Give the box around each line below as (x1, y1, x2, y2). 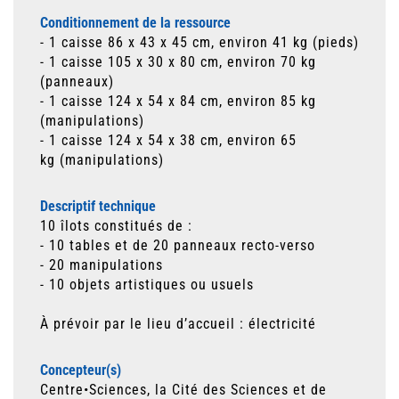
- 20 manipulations (40, 256, 163, 273)
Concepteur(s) (40, 362, 121, 379)
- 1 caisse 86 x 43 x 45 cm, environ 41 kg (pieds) (40, 34, 359, 51)
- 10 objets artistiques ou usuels (40, 276, 254, 293)
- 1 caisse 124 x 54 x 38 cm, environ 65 (40, 132, 297, 149)
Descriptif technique (40, 198, 156, 215)
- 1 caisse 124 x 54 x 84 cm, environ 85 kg (40, 93, 316, 110)
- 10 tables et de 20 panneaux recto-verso (40, 237, 315, 254)
